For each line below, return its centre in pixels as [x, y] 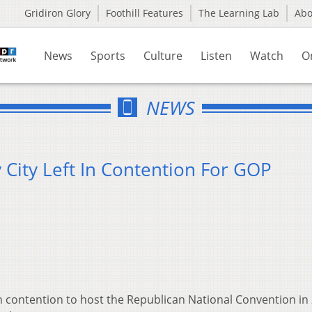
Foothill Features [145, 13]
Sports [108, 56]
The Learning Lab [239, 13]
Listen [216, 56]
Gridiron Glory [57, 13]
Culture [163, 56]
